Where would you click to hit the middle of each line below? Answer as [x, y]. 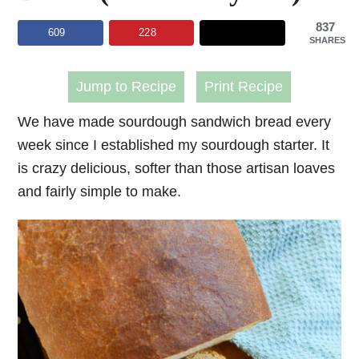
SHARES [327, 40]
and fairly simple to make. [100, 191]
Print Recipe [244, 86]
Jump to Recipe [126, 86]
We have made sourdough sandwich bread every [175, 121]
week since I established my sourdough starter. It [174, 145]
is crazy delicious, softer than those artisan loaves [177, 168]
